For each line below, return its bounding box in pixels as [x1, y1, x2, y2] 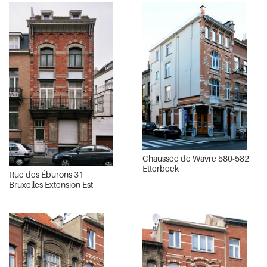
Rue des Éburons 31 [9, 169, 83, 180]
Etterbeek [142, 163, 179, 174]
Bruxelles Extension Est [9, 179, 93, 190]
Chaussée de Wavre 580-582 [142, 153, 249, 164]
